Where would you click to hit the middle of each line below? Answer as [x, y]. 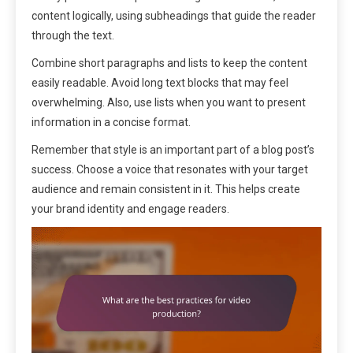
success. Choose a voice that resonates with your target [170, 170]
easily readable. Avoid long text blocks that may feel [160, 83]
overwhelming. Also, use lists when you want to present [169, 103]
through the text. [73, 36]
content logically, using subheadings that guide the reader [174, 16]
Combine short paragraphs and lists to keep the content [169, 63]
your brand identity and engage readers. [130, 209]
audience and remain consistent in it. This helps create [166, 190]
